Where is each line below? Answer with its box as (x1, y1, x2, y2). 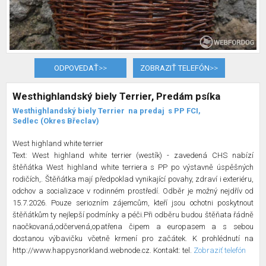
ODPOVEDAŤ (54, 64, 99, 73)
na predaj (128, 106, 166, 116)
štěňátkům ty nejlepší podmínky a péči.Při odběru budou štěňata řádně (12, 210, 254, 220)
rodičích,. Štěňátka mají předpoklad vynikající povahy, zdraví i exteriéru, (12, 175, 254, 184)
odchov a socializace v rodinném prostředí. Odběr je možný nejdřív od (12, 186, 254, 196)
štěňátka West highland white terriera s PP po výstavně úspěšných (12, 163, 254, 172)
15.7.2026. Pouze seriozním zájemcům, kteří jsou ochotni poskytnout (12, 198, 254, 208)
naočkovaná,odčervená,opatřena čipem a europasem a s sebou (12, 222, 254, 232)
